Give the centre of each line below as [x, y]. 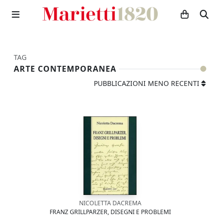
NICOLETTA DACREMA [110, 203]
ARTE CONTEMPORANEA [65, 69]
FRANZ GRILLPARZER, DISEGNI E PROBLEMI [110, 212]
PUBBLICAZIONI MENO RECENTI [147, 83]
